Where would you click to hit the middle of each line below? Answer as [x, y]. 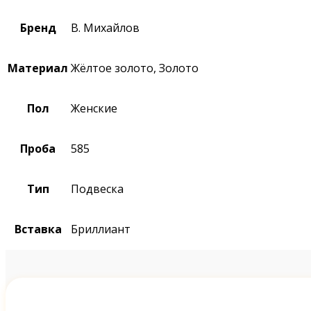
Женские [94, 108]
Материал [38, 68]
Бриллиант [101, 229]
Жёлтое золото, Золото [135, 68]
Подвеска [97, 188]
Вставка [38, 229]
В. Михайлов [105, 27]
